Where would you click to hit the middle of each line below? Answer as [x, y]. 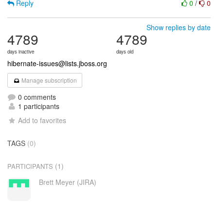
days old [125, 52]
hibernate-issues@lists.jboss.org [57, 63]
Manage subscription [49, 80]
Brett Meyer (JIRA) [67, 182]
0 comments [36, 97]
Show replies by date [179, 27]
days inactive [21, 52]
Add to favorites [42, 120]
